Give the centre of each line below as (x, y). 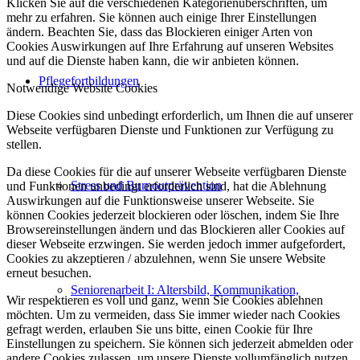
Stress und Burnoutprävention (146, 185)
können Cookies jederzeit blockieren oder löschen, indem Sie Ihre (173, 215)
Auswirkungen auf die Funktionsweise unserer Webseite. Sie (160, 201)
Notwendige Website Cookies (82, 88)
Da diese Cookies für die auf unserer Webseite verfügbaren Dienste (176, 172)
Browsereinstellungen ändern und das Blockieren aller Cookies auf (176, 230)
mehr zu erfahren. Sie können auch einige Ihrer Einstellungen (162, 18)
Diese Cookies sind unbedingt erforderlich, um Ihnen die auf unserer (180, 116)
